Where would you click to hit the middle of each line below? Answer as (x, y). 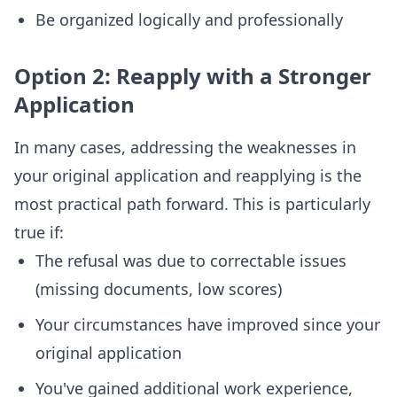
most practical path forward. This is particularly (192, 204)
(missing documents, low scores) (159, 289)
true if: (39, 232)
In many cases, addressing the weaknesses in (185, 147)
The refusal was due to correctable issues (191, 261)
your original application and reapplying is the (188, 175)
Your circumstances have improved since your (208, 324)
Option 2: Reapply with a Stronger (193, 76)
